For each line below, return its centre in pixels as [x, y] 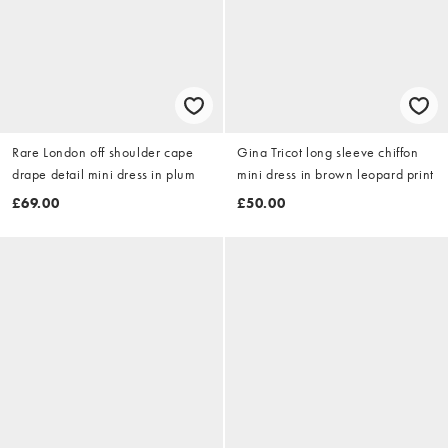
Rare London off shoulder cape [103, 151]
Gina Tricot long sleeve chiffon [328, 151]
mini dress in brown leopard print [335, 173]
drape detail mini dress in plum [104, 173]
